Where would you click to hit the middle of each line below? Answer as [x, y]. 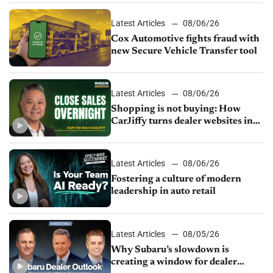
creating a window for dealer [174, 262]
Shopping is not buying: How [176, 109]
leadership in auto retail [165, 192]
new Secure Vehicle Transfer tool [184, 51]
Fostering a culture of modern [176, 179]
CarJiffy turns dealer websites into [187, 122]
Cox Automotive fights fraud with [186, 39]
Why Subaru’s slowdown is [170, 250]
